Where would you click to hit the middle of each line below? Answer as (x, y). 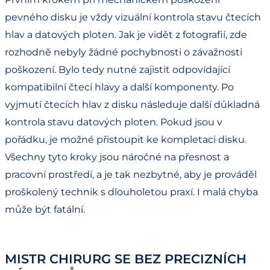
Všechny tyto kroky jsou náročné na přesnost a (117, 157)
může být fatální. (45, 209)
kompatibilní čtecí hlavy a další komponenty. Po (119, 87)
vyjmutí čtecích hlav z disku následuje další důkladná (132, 104)
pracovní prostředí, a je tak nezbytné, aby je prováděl (131, 174)
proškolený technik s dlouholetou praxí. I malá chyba (131, 192)
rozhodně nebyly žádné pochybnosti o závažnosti (124, 52)
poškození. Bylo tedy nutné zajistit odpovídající (118, 69)
